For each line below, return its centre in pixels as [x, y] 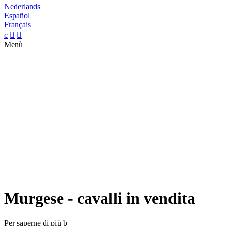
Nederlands [22, 6]
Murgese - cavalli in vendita [100, 199]
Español [17, 15]
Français [17, 24]
